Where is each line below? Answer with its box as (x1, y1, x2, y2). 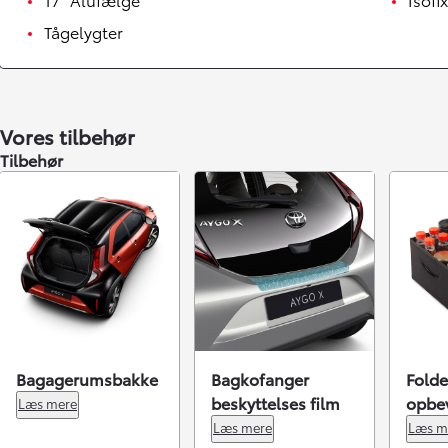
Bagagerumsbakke (16, 366, 158, 390)
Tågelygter (44, 19, 123, 43)
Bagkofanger (211, 366, 309, 390)
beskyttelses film (211, 390, 340, 414)
